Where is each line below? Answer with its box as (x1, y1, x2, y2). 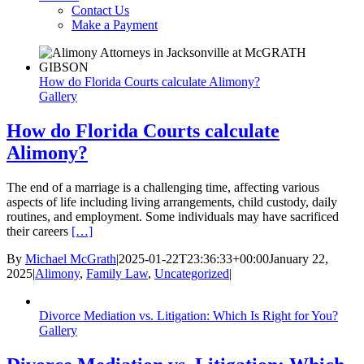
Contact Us (71, 3, 129, 18)
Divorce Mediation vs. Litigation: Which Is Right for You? (39, 309, 338, 323)
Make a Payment (71, 18, 158, 32)
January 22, (269, 252, 328, 266)
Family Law (86, 266, 148, 281)
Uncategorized (154, 266, 229, 281)
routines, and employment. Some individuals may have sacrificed (6, 210, 339, 224)
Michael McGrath (25, 252, 116, 266)
